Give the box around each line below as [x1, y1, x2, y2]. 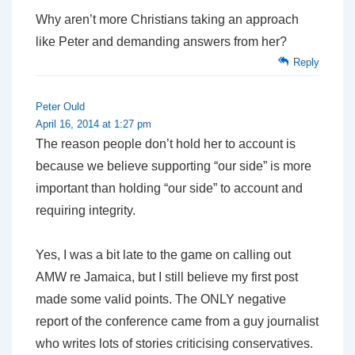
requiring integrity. [36, 203, 136, 217]
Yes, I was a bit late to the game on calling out [36, 247, 291, 261]
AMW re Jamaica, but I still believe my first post [36, 269, 298, 284]
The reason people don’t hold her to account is [36, 136, 296, 151]
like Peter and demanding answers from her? [36, 34, 287, 48]
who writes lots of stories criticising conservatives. [36, 336, 313, 350]
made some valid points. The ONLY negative [36, 292, 286, 306]
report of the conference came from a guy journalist [36, 314, 319, 328]
